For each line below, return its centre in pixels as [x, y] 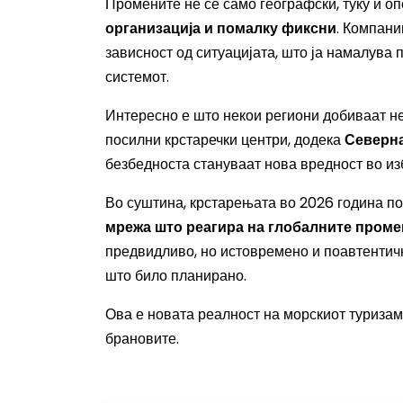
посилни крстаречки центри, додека [225, 140]
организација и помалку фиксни [221, 28]
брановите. [142, 339]
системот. [137, 77]
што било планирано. [176, 276]
